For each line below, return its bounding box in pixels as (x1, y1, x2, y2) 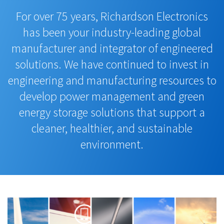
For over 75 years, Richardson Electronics (16, 8, 208, 24)
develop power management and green (19, 88, 204, 104)
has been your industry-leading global (23, 24, 201, 40)
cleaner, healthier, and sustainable (31, 120, 192, 136)
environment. (80, 136, 143, 152)
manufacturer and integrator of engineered (11, 40, 213, 56)
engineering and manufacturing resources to (7, 72, 216, 88)
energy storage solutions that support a (19, 104, 205, 120)
